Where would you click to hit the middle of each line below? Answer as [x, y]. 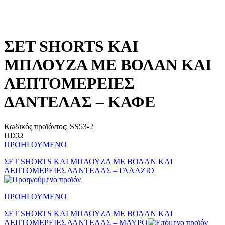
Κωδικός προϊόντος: [37, 126]
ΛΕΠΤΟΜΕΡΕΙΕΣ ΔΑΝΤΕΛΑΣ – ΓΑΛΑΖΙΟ [79, 170]
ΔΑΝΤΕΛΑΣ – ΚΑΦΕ [80, 102]
